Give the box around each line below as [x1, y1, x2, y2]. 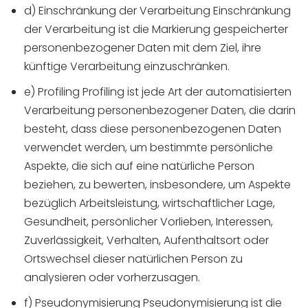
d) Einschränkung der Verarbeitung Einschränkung [24, 3, 291, 19]
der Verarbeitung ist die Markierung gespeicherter [24, 21, 288, 37]
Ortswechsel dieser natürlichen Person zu [24, 251, 243, 267]
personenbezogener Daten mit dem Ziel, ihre [24, 40, 261, 56]
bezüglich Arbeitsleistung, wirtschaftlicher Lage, [24, 195, 275, 211]
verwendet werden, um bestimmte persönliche [24, 140, 273, 155]
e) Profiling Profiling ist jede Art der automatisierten [24, 84, 291, 100]
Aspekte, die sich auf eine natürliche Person [24, 158, 254, 174]
